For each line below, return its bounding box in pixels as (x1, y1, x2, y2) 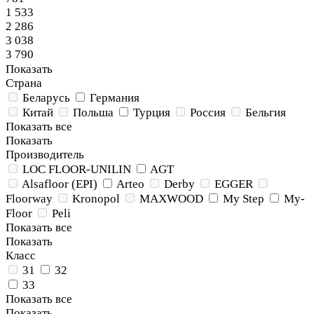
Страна (6, 76, 42, 90)
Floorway (6, 192, 53, 205)
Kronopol (72, 192, 123, 205)
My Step (223, 192, 264, 205)
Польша (73, 106, 114, 119)
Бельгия (245, 106, 286, 119)
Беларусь (22, 91, 70, 104)
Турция (133, 106, 170, 119)
